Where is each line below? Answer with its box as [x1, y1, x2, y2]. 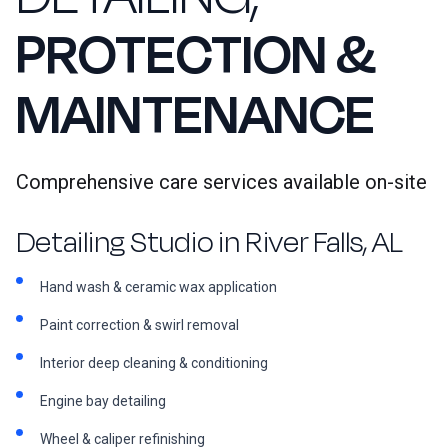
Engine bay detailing [39, 393, 166, 410]
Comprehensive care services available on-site [16, 170, 427, 195]
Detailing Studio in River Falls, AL [16, 221, 403, 265]
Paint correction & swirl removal [39, 317, 239, 334]
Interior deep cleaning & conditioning [39, 355, 268, 372]
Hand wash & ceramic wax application [39, 279, 277, 296]
